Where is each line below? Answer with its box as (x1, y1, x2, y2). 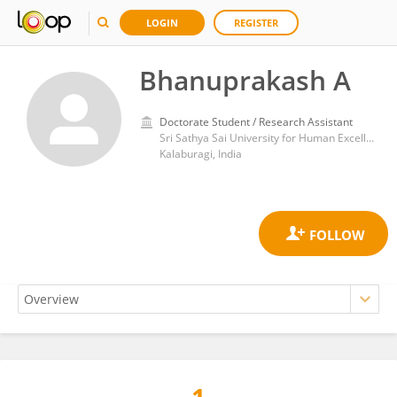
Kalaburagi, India (160, 146, 242, 161)
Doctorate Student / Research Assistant (160, 114, 353, 129)
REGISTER (234, 16, 278, 29)
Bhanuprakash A (139, 62, 351, 98)
